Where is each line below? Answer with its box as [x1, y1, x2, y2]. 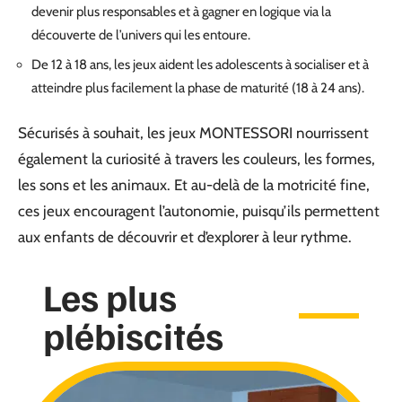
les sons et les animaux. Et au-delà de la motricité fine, [18, 175, 370, 194]
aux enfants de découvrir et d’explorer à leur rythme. [18, 227, 352, 246]
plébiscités [43, 310, 223, 358]
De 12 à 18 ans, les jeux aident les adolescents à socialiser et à [31, 57, 369, 73]
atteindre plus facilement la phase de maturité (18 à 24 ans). [31, 80, 364, 96]
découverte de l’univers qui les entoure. [31, 26, 250, 43]
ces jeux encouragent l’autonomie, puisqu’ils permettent [18, 201, 380, 220]
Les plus [43, 272, 177, 319]
